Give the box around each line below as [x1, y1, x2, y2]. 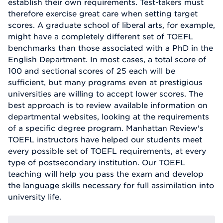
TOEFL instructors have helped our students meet [8, 135, 202, 144]
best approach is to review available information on [8, 101, 208, 110]
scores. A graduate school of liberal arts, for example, [8, 20, 215, 30]
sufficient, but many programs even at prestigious [8, 78, 203, 87]
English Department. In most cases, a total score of [8, 55, 206, 64]
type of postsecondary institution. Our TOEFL [8, 158, 185, 167]
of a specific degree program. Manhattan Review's [8, 123, 204, 133]
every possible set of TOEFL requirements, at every [8, 146, 206, 156]
